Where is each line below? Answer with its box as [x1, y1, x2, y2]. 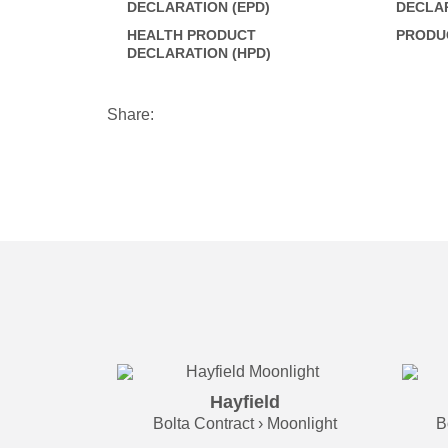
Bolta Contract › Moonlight [152, 415, 337, 433]
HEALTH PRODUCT [127, 27, 256, 44]
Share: [107, 106, 154, 124]
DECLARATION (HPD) [127, 45, 271, 62]
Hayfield [209, 392, 280, 413]
